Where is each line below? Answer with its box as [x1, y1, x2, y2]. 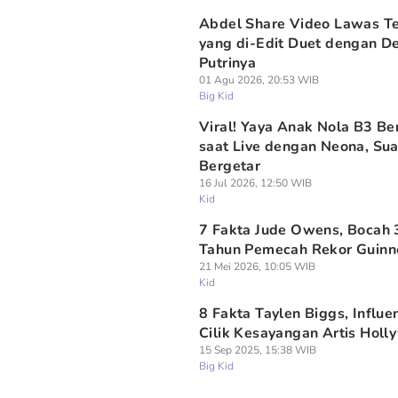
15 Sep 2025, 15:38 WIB [199, 343, 316, 357]
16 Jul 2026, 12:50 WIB [199, 176, 312, 190]
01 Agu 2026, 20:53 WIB [199, 73, 319, 87]
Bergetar [199, 156, 261, 176]
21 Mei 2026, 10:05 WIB [199, 259, 315, 274]
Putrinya [199, 53, 257, 73]
